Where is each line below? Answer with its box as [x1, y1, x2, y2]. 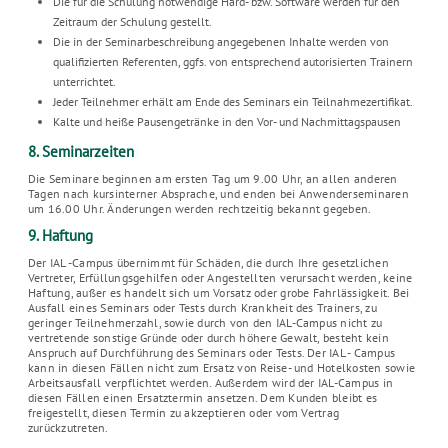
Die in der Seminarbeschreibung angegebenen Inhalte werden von [53, 34, 389, 49]
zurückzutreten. [28, 420, 109, 435]
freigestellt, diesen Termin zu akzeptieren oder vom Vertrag [28, 405, 340, 420]
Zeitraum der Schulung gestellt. [53, 14, 212, 29]
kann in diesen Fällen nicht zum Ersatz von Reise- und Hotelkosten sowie [28, 360, 416, 375]
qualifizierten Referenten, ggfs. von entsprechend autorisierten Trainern [53, 54, 413, 69]
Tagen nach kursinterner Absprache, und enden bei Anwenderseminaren [28, 186, 409, 201]
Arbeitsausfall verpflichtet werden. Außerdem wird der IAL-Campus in [28, 375, 394, 390]
